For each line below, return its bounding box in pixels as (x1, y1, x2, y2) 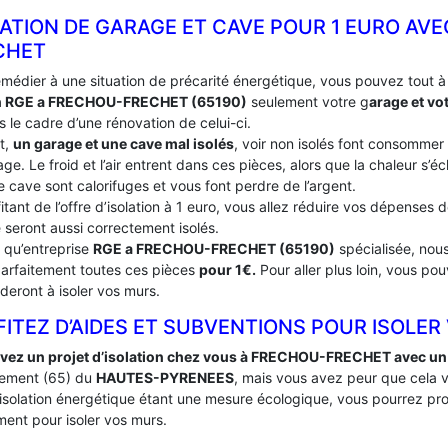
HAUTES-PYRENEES (96, 369, 234, 386)
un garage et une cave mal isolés (13, 135, 234, 152)
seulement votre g (247, 93, 369, 110)
